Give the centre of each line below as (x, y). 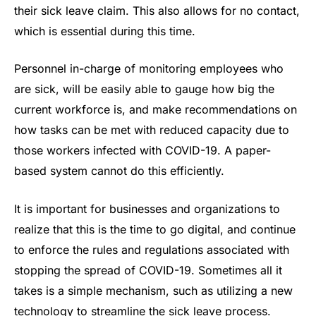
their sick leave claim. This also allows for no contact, (157, 10)
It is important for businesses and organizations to (147, 208)
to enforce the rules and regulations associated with (152, 249)
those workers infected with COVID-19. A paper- (142, 151)
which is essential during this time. (105, 31)
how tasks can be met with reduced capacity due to (152, 130)
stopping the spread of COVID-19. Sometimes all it (148, 270)
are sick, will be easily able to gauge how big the (144, 89)
